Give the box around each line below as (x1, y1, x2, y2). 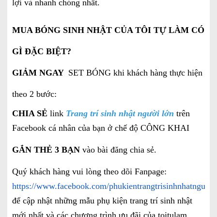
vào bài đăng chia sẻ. (80, 144, 159, 155)
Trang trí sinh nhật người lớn (66, 108, 174, 118)
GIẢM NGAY (12, 67, 66, 77)
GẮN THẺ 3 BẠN (12, 144, 80, 155)
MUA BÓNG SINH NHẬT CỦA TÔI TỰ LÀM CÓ (12, 25, 204, 35)
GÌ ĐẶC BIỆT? (12, 46, 71, 56)
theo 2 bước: (12, 89, 57, 99)
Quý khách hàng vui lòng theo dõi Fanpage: (12, 166, 167, 176)
